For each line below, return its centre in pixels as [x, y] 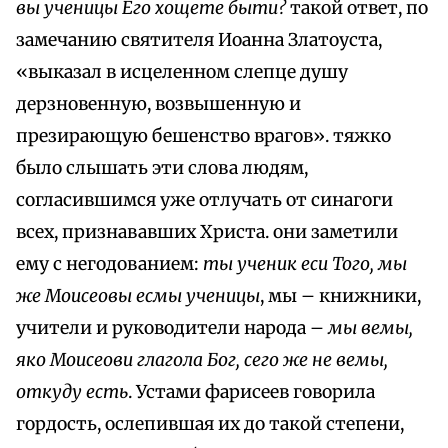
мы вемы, [370, 328]
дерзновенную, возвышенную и [158, 104]
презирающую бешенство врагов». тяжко [203, 136]
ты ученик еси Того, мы [305, 264]
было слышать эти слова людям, [162, 168]
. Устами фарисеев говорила [251, 392]
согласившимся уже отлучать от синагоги [204, 200]
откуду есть [72, 392]
